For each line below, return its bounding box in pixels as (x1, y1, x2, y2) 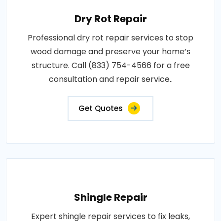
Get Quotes (78, 103, 123, 113)
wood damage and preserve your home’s (31, 46, 190, 57)
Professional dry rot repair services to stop (28, 32, 193, 43)
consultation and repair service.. (48, 74, 173, 85)
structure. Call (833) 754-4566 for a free (31, 60, 190, 71)
